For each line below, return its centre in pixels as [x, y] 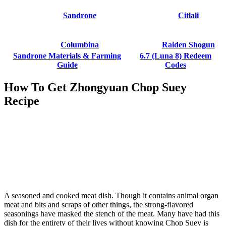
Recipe [22, 101]
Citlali [188, 15]
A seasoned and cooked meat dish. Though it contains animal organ [111, 196]
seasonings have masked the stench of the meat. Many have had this [112, 214]
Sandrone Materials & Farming [67, 55]
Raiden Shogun [188, 44]
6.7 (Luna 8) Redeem [176, 55]
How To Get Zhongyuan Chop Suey [95, 88]
